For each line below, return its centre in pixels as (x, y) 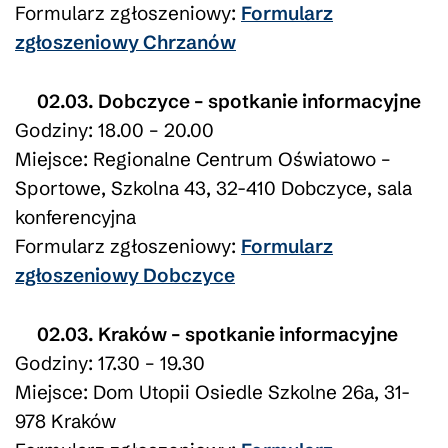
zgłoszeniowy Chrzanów (125, 41)
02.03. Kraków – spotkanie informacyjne (217, 333)
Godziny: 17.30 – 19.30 (110, 362)
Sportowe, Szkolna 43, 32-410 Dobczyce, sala (213, 187)
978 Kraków (65, 420)
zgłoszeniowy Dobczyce (125, 274)
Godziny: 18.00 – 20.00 (114, 129)
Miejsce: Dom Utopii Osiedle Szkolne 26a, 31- (212, 391)
